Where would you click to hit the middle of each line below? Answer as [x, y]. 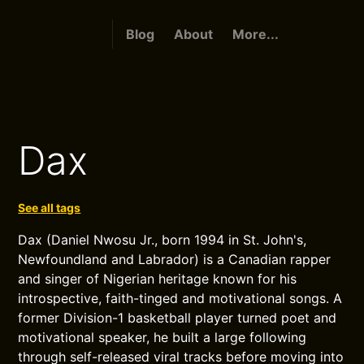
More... [255, 34]
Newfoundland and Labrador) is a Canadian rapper [175, 259]
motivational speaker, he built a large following [162, 337]
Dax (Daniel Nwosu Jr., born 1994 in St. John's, [162, 240]
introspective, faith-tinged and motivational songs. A [180, 298]
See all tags [50, 208]
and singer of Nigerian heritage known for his [158, 279]
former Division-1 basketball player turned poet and [178, 318]
